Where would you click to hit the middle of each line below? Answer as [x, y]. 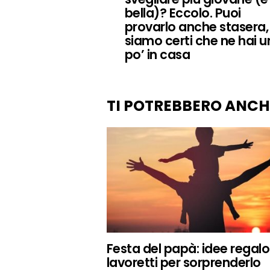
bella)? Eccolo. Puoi [183, 13]
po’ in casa [158, 54]
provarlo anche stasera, [197, 27]
